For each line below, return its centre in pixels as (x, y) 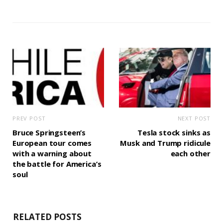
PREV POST (29, 118)
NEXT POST (194, 118)
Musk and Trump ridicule (165, 143)
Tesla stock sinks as (174, 133)
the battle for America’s (57, 164)
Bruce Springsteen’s (49, 133)
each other (190, 154)
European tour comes (52, 143)
